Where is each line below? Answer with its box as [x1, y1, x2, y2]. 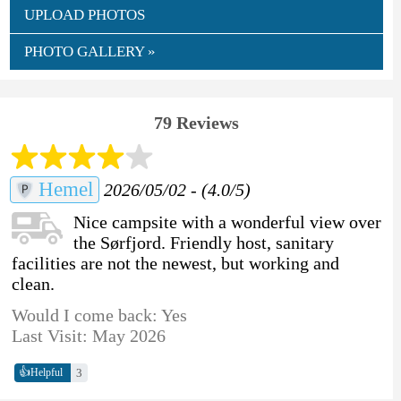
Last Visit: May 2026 [11, 325, 166, 346]
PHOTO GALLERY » [23, 42, 156, 60]
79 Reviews [154, 112, 240, 132]
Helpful [30, 366, 63, 380]
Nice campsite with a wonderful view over [73, 211, 381, 232]
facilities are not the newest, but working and [11, 252, 339, 273]
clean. [11, 273, 55, 294]
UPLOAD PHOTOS [23, 5, 145, 23]
